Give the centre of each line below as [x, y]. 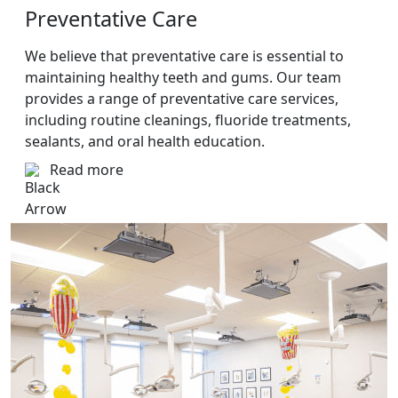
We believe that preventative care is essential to [184, 56]
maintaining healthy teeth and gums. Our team [183, 77]
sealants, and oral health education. [145, 141]
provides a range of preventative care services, [182, 99]
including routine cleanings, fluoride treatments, [188, 120]
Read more [87, 170]
